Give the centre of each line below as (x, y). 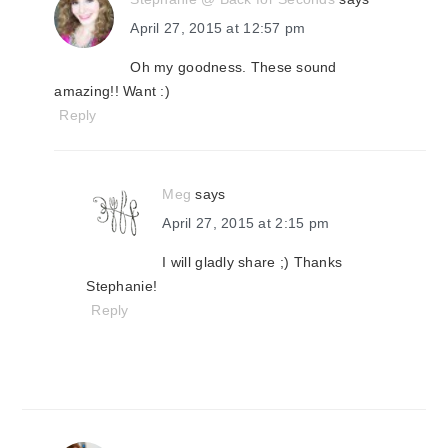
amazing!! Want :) (112, 91)
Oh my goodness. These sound (233, 67)
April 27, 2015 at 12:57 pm (218, 28)
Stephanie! (122, 286)
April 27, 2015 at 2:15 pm (246, 223)
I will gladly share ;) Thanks (252, 262)
